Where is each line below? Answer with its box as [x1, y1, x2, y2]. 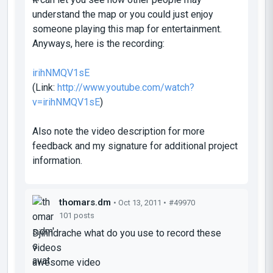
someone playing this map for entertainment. [32, 23, 222, 35]
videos [32, 241, 62, 253]
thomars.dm [59, 196, 111, 208]
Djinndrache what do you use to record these [32, 227, 221, 239]
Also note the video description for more [32, 125, 205, 137]
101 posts [59, 210, 94, 220]
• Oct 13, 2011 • [113, 197, 166, 207]
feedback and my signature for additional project [32, 140, 238, 152]
